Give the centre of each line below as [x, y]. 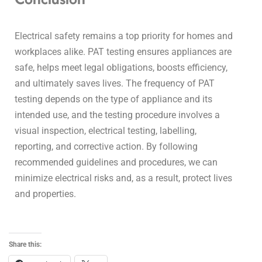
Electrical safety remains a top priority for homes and [124, 36]
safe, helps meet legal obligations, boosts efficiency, [121, 67]
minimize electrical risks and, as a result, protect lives [123, 178]
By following [172, 146]
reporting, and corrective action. [80, 146]
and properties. [45, 194]
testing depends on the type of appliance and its [113, 99]
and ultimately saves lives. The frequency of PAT [115, 83]
